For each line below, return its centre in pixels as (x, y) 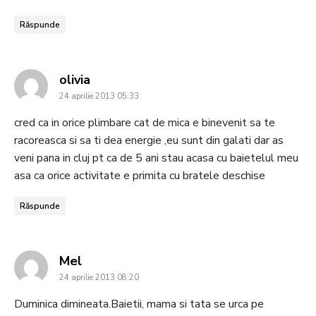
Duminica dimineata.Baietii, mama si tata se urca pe (139, 304)
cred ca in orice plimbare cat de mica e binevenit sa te (145, 122)
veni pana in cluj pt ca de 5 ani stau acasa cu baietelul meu (156, 158)
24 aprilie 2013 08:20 (99, 277)
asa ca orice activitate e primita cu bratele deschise (140, 175)
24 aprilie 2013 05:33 (99, 96)
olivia (75, 79)
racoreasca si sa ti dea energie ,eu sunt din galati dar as (149, 140)
